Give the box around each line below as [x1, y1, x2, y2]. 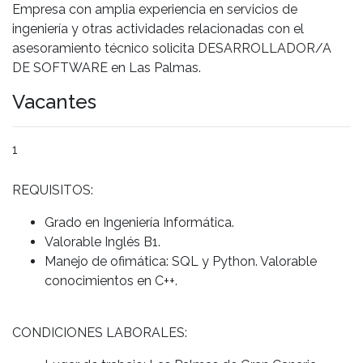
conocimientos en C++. [45, 272, 177, 288]
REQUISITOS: [12, 181, 93, 198]
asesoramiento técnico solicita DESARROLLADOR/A [12, 40, 331, 56]
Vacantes [12, 89, 96, 113]
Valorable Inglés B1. [45, 233, 160, 250]
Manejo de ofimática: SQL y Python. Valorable [45, 253, 317, 269]
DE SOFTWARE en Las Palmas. [12, 59, 201, 75]
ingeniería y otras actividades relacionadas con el [12, 20, 304, 36]
